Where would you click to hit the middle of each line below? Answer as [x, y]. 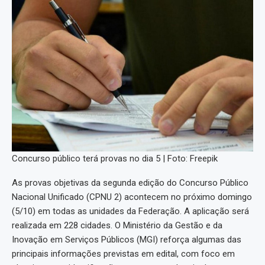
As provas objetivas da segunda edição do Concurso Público [130, 183]
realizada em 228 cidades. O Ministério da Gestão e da [117, 226]
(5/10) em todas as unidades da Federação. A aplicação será [130, 211]
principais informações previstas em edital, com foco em [123, 254]
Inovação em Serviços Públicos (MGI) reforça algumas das [127, 240]
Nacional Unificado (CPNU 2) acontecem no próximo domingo [132, 197]
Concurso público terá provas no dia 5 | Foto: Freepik [115, 159]
